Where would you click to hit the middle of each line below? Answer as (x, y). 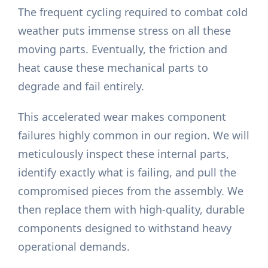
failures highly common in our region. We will (134, 135)
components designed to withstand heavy (125, 228)
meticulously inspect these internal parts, (124, 154)
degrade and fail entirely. (81, 86)
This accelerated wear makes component (122, 117)
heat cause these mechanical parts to (113, 68)
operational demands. (74, 247)
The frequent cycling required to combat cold (133, 12)
